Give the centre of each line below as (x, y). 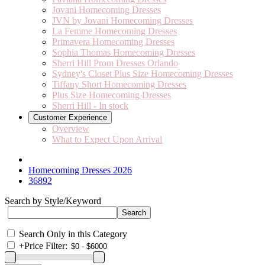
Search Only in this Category (73, 234)
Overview (71, 129)
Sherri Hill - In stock (90, 106)
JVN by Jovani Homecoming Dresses (122, 20)
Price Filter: (46, 246)
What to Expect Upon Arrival (107, 139)
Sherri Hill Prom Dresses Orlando (115, 63)
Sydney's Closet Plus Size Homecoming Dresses (143, 74)
